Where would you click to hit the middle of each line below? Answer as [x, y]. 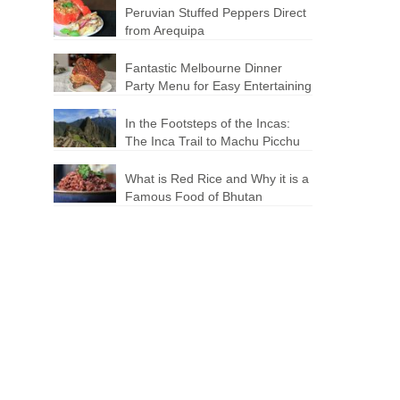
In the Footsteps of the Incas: [208, 123]
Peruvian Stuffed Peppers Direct [216, 12]
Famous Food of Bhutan [194, 196]
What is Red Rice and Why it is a [217, 178]
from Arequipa [165, 30]
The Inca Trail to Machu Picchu [213, 141]
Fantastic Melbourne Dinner [204, 67]
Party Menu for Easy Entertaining [219, 85]
